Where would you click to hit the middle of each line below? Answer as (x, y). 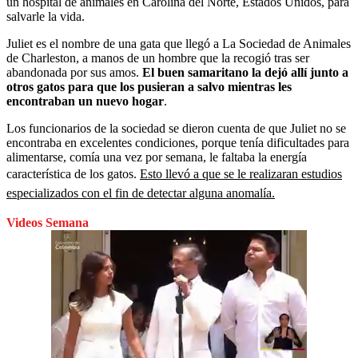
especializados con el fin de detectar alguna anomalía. (141, 193)
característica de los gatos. (73, 173)
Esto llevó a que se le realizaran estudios (241, 173)
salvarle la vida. (46, 16)
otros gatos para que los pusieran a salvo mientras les (149, 86)
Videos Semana (48, 222)
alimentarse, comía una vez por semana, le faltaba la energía (157, 157)
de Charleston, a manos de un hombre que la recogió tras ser (158, 58)
